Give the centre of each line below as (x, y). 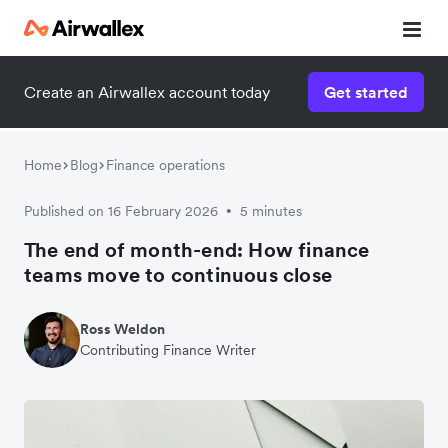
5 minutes (271, 211)
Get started (366, 92)
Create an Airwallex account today (147, 92)
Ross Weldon (122, 329)
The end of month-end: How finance (197, 250)
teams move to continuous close (178, 275)
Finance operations (165, 165)
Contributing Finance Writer (168, 350)
